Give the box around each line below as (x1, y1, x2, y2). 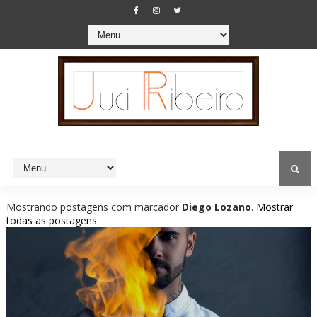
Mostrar (255, 200, 293, 214)
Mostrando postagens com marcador (6, 200, 182, 214)
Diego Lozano (181, 200, 251, 214)
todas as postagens (6, 214, 97, 227)
